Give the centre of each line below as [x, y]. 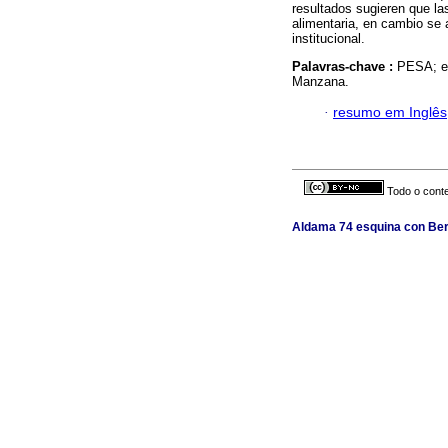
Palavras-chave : [344, 67]
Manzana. [320, 82]
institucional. [328, 39]
